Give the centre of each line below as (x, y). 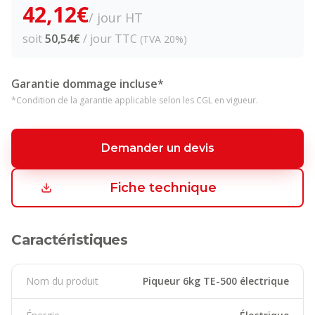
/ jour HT (116, 18)
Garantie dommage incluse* (88, 84)
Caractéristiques (69, 240)
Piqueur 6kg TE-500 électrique (216, 281)
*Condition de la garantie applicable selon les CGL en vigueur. (135, 100)
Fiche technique (163, 188)
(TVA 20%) (162, 39)
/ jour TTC (109, 39)
